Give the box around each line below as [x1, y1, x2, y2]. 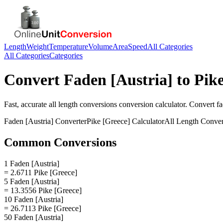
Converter [53, 116, 87, 125]
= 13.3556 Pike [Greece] [4, 186, 82, 195]
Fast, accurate [4, 100, 49, 109]
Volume [88, 42, 112, 51]
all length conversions [49, 100, 117, 109]
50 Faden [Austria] [4, 213, 63, 222]
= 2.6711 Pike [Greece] [4, 168, 77, 177]
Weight [26, 42, 49, 51]
